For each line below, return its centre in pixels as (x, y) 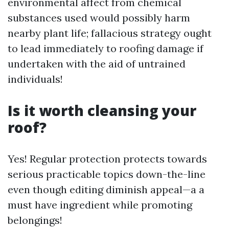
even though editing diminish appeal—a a (106, 189)
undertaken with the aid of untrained (97, 63)
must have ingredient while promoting (100, 204)
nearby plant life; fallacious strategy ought (110, 33)
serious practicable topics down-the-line (107, 174)
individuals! (35, 79)
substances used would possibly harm (99, 17)
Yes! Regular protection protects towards (107, 158)
